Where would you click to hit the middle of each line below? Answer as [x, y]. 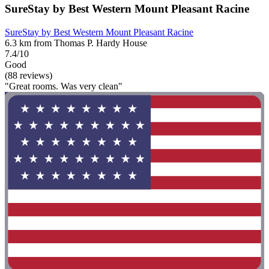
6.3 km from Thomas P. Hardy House [76, 43]
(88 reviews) [29, 76]
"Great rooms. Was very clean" [64, 86]
